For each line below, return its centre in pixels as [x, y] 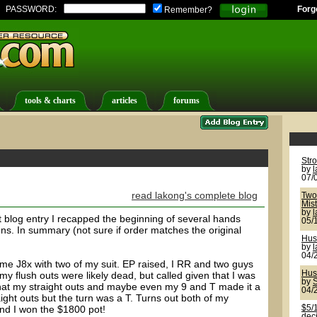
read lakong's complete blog [195, 195]
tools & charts [50, 101]
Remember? [187, 10]
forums [186, 101]
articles [125, 101]
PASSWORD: [31, 9]
